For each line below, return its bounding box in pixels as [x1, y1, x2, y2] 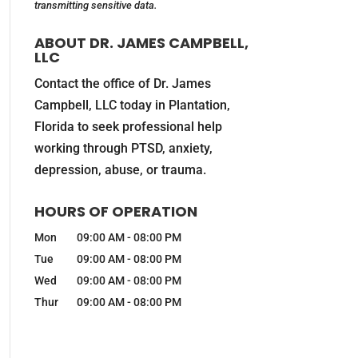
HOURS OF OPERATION [34, 201, 197, 221]
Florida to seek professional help [34, 119, 222, 134]
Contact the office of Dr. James [34, 76, 211, 91]
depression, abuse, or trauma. [34, 162, 206, 177]
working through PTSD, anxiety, [34, 141, 213, 156]
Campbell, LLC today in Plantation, [34, 97, 230, 113]
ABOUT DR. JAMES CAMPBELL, [34, 33, 249, 53]
